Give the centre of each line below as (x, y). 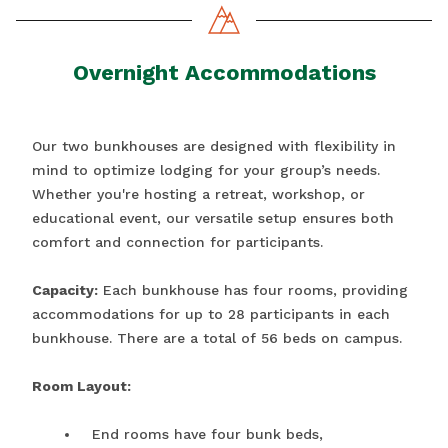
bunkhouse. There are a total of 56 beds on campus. (217, 338)
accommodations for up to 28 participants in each (211, 314)
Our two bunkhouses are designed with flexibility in (214, 146)
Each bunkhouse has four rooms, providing (253, 290)
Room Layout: (81, 386)
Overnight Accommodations (224, 73)
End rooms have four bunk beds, (207, 434)
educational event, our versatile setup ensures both (213, 218)
